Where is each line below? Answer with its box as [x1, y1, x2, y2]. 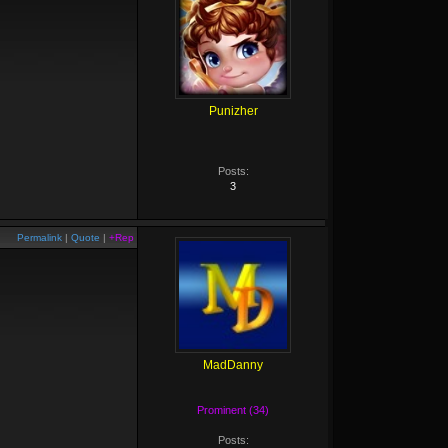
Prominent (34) [197, 404, 269, 416]
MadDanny [203, 358, 263, 372]
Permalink [17, 232, 62, 243]
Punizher [208, 104, 258, 118]
